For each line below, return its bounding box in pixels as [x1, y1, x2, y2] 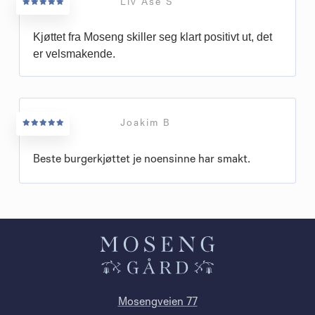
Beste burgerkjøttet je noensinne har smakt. [33, 153, 250, 165]
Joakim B [120, 118, 172, 129]
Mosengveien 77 [117, 297, 198, 308]
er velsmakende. [33, 47, 115, 60]
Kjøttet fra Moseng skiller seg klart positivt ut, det [33, 30, 272, 43]
